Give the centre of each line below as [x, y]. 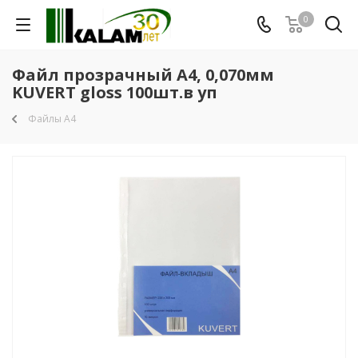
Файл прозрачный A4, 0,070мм [143, 75]
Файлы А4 [52, 119]
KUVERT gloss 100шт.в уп [115, 92]
